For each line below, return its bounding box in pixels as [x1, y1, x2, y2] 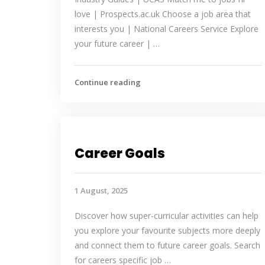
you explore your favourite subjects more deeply [75, 225, 260, 236]
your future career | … [75, 38, 160, 49]
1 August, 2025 [75, 185, 128, 196]
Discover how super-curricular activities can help [75, 210, 258, 221]
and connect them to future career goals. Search [75, 240, 260, 251]
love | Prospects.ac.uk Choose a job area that [75, 8, 251, 20]
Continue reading [75, 77, 141, 88]
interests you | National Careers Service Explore [75, 23, 258, 34]
